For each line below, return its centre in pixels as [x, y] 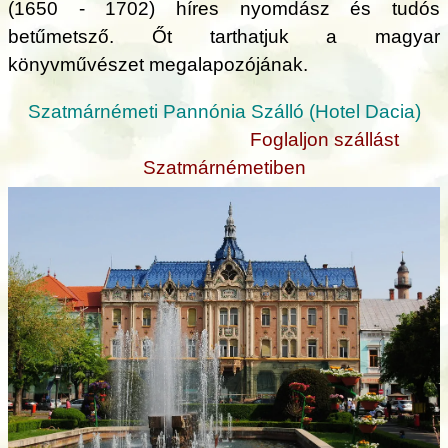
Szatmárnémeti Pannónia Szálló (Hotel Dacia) [224, 112]
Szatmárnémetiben [224, 168]
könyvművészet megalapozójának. [158, 65]
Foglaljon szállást [324, 140]
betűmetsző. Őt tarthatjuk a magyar [224, 37]
